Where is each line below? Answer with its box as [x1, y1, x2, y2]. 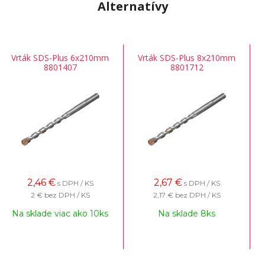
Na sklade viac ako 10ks [12, 208, 108, 219]
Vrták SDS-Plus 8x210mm [138, 52, 235, 63]
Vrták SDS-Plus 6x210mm [11, 52, 109, 63]
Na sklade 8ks [158, 208, 215, 219]
